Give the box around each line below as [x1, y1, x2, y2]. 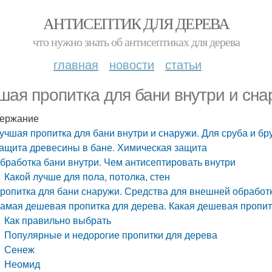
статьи [165, 55, 202, 73]
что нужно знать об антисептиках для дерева [32, 33, 240, 50]
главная [53, 55, 98, 73]
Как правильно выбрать [4, 213, 112, 227]
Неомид [4, 257, 41, 271]
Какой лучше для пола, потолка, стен [4, 169, 171, 183]
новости [109, 55, 154, 73]
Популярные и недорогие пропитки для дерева [4, 228, 218, 242]
